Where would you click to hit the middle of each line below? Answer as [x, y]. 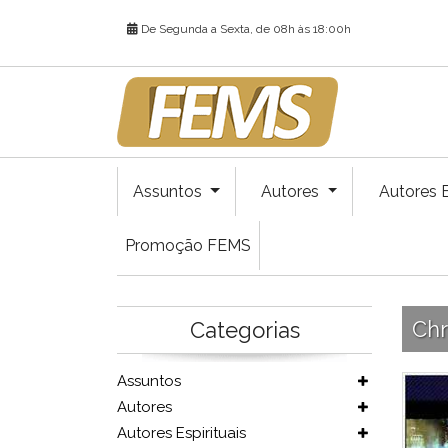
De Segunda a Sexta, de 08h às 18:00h [244, 29]
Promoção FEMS [188, 245]
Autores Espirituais [181, 433]
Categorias [244, 330]
